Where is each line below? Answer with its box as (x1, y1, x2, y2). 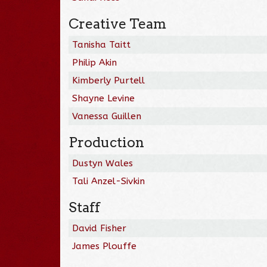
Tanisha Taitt (72, 39, 131, 50)
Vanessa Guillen (72, 110, 142, 122)
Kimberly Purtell (72, 74, 145, 86)
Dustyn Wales (72, 157, 133, 169)
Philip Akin (72, 57, 117, 68)
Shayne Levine (72, 92, 135, 104)
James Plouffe (72, 240, 137, 252)
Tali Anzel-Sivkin (72, 175, 145, 187)
